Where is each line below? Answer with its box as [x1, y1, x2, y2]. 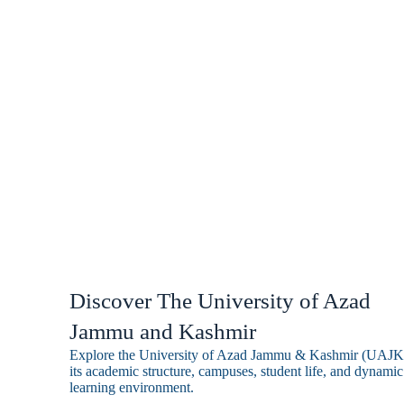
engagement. [151, 17, 242, 40]
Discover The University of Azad [69, 289, 372, 313]
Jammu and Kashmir [69, 319, 257, 344]
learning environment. [69, 380, 195, 395]
